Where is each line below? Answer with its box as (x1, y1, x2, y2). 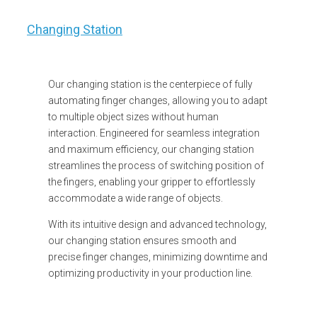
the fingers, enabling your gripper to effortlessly (48, 175, 255, 188)
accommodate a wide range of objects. (48, 192, 223, 204)
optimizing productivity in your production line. (48, 267, 253, 279)
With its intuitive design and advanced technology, (48, 218, 267, 230)
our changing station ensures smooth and (48, 234, 236, 246)
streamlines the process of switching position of (48, 159, 264, 171)
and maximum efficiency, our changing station (48, 143, 254, 155)
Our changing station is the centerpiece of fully (48, 78, 253, 90)
